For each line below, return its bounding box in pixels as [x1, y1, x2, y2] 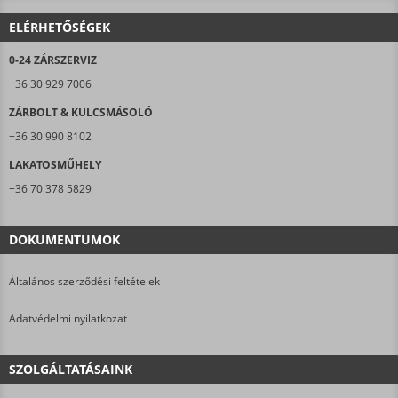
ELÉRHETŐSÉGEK [9, 18, 110, 36]
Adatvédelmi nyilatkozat [9, 310, 127, 326]
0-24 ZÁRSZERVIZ [9, 52, 97, 68]
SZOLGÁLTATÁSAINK [9, 360, 132, 378]
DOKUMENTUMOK [9, 230, 120, 248]
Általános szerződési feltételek [9, 273, 160, 289]
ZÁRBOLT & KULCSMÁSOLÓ [9, 104, 153, 120]
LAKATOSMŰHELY [9, 156, 101, 172]
